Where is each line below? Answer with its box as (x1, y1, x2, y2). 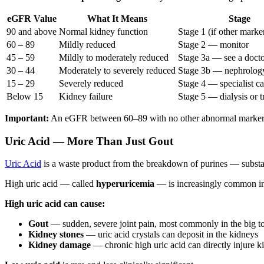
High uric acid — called (5, 179, 96, 189)
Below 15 (6, 91, 43, 101)
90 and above (6, 26, 57, 37)
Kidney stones (28, 229, 84, 240)
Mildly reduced (59, 39, 115, 49)
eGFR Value (6, 13, 57, 24)
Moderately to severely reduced (59, 65, 176, 75)
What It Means (87, 13, 147, 24)
